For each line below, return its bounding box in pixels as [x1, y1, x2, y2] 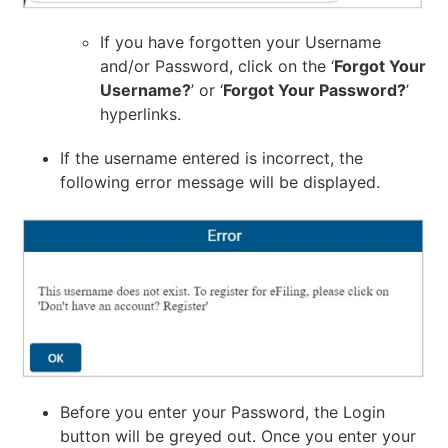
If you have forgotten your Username [100, 31, 381, 52]
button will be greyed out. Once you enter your [60, 425, 416, 446]
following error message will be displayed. [60, 171, 380, 192]
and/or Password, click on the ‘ [100, 55, 334, 76]
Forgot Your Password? [223, 79, 406, 100]
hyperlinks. [100, 103, 181, 124]
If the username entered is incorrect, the [60, 147, 363, 168]
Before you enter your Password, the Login [60, 401, 385, 422]
